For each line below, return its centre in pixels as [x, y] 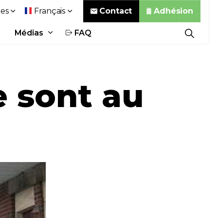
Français [50, 11]
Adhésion [173, 11]
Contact [116, 11]
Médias [29, 33]
